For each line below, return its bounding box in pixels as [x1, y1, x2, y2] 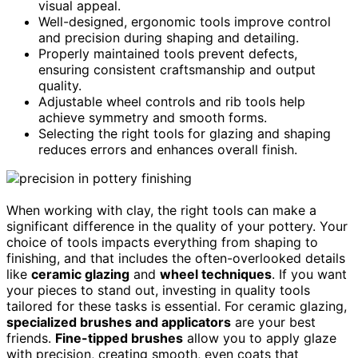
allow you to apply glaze [183, 329, 336, 346]
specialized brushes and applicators [6, 313, 231, 330]
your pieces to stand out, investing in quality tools [6, 281, 310, 298]
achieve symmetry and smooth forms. [38, 109, 267, 125]
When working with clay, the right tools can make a [6, 201, 316, 218]
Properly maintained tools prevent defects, [38, 45, 297, 62]
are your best [231, 313, 316, 330]
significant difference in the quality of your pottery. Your [6, 217, 348, 234]
